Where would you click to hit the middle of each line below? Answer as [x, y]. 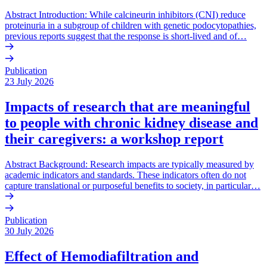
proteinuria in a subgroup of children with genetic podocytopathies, [131, 26]
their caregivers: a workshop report [114, 139]
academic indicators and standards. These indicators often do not [125, 175]
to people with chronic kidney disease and [131, 122]
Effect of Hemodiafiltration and [102, 256]
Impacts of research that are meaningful [128, 106]
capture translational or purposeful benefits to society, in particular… [133, 185]
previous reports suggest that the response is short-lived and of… [126, 36]
